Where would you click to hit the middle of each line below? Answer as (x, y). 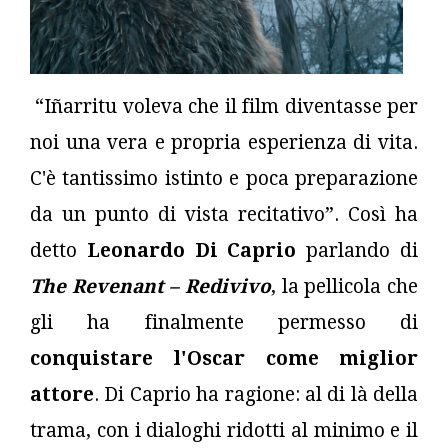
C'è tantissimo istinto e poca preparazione (224, 178)
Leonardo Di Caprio (191, 250)
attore (62, 394)
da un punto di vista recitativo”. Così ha (224, 214)
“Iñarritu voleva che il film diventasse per (224, 106)
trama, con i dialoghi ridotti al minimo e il (224, 430)
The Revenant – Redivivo (150, 286)
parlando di (357, 250)
